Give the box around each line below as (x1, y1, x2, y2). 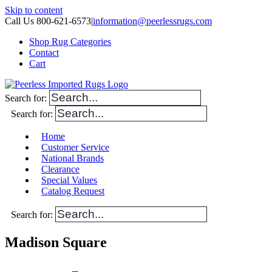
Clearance (41, 164, 80, 174)
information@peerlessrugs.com (93, 16, 212, 26)
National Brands (41, 153, 104, 163)
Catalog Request (41, 186, 104, 196)
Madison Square (5, 234, 107, 250)
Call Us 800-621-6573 (5, 16, 91, 26)
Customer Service (41, 142, 109, 152)
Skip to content (5, 5, 63, 15)
